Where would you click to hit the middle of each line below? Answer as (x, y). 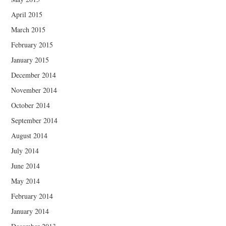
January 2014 (30, 211)
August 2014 (30, 136)
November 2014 (34, 90)
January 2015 (30, 60)
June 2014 (26, 166)
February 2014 (32, 196)
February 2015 (32, 45)
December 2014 (34, 75)
